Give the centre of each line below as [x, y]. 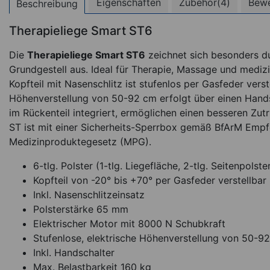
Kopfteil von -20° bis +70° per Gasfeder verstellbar [150, 181]
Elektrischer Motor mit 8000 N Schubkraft [129, 224]
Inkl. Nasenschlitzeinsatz [89, 195]
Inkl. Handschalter [74, 253]
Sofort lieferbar [203, 246]
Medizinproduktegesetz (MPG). [80, 142]
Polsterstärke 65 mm [81, 209]
